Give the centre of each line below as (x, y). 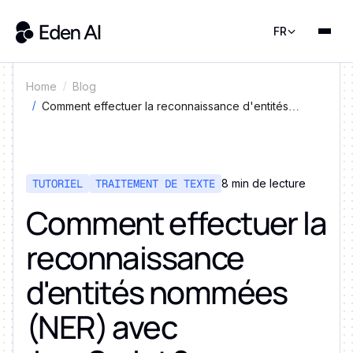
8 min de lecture (264, 183)
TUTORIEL (58, 183)
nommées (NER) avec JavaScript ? (132, 126)
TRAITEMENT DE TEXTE (155, 183)
